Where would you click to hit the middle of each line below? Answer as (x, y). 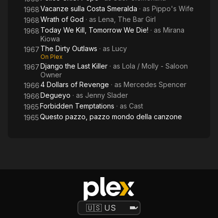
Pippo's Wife (173, 9)
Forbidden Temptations (77, 106)
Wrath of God (62, 19)
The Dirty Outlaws (69, 48)
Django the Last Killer (74, 66)
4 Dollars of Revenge (75, 84)
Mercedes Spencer (155, 84)
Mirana (174, 30)
